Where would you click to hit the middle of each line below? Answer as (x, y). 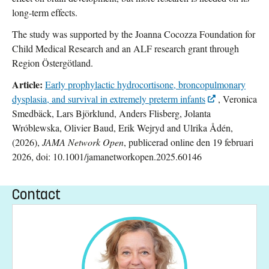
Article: (27, 84)
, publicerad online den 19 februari (189, 142)
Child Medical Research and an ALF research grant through (125, 48)
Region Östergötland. (53, 62)
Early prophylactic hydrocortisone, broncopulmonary (145, 84)
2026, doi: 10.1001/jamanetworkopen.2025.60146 (107, 156)
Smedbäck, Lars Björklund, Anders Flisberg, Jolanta (111, 113)
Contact (36, 194)
